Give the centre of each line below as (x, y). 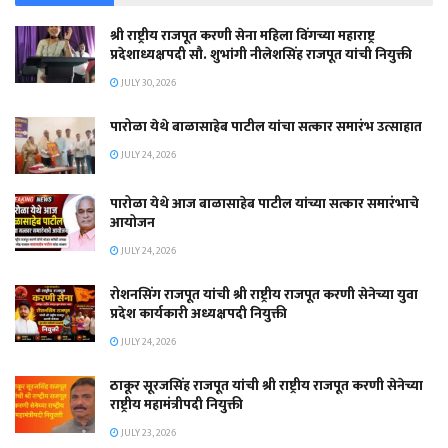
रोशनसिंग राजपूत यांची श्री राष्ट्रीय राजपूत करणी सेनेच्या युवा (264, 294)
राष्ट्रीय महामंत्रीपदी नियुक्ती (176, 404)
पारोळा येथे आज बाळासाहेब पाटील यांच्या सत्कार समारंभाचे (264, 203)
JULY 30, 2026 (147, 82)
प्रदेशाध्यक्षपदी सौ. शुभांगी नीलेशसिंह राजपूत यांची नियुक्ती (261, 54)
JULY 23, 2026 (147, 432)
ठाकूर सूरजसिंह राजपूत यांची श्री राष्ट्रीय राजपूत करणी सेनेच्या (266, 385)
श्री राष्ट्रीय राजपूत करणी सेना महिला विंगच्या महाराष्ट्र (242, 35)
